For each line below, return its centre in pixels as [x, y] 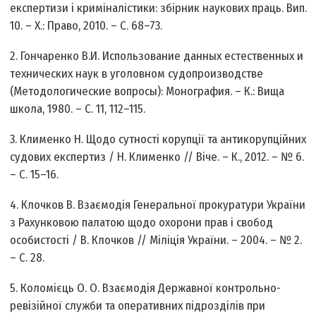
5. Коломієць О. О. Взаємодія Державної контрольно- [146, 288]
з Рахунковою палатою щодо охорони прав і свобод [142, 223]
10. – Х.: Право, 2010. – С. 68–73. [86, 26]
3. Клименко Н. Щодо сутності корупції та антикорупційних [158, 140]
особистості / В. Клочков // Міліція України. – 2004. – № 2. [156, 241]
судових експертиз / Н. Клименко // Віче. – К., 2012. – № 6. [157, 157]
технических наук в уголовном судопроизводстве [137, 74]
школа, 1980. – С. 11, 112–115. [78, 109]
